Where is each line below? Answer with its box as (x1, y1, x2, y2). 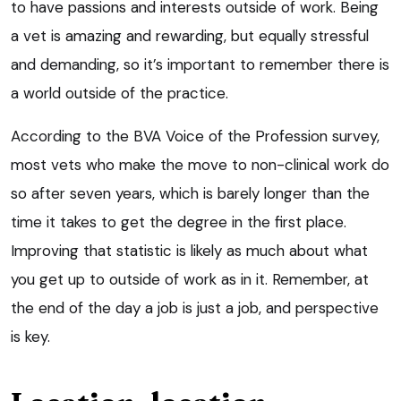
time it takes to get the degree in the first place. (11, 211, 346, 232)
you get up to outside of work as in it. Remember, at (11, 269, 369, 289)
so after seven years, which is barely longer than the (11, 183, 370, 203)
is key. (11, 326, 50, 346)
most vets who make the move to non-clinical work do (11, 154, 389, 175)
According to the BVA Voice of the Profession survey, (11, 125, 380, 146)
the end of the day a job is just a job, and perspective (11, 297, 379, 318)
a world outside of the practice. (11, 82, 228, 103)
